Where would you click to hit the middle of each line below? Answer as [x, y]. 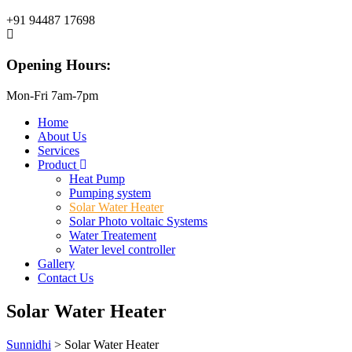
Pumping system [110, 192]
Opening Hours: [59, 64]
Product [59, 164]
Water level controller [122, 249]
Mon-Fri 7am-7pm [52, 95]
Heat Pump [97, 178]
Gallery [56, 263]
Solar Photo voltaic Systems [138, 221]
